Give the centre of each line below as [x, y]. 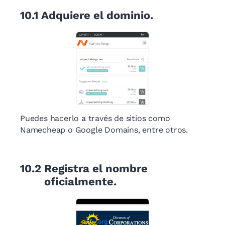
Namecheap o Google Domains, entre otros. [104, 130]
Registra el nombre [96, 169]
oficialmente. [80, 182]
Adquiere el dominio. [97, 15]
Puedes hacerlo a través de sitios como [95, 119]
